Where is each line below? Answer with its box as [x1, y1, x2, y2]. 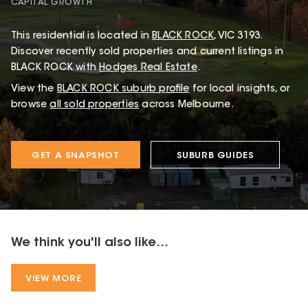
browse [11, 100, 47, 110]
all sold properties [49, 100, 140, 110]
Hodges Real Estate [99, 63, 197, 73]
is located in [85, 31, 150, 41]
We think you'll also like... [11, 236, 168, 250]
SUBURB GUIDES [176, 151, 254, 160]
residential [33, 31, 85, 41]
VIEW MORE [25, 274, 82, 283]
